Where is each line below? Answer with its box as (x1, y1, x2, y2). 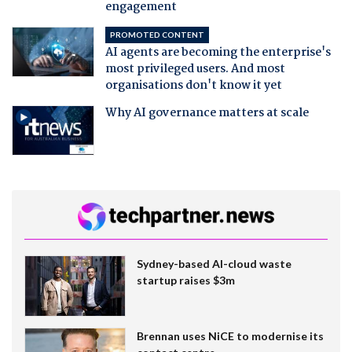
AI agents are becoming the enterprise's (104, 42, 331, 62)
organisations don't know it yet (104, 75, 282, 95)
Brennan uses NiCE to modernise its (136, 329, 324, 343)
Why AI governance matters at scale (104, 103, 309, 123)
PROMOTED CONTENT (109, 29, 204, 39)
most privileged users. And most (104, 59, 285, 79)
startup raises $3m (136, 273, 235, 287)
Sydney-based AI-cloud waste (136, 256, 291, 270)
